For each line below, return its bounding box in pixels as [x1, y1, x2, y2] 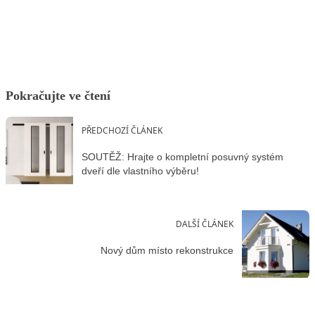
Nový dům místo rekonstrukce [101, 245, 233, 257]
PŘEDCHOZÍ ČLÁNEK [82, 124, 162, 137]
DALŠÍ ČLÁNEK [176, 218, 233, 231]
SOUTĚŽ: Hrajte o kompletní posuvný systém [82, 150, 283, 162]
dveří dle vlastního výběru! [82, 165, 199, 176]
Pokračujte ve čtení [6, 89, 110, 103]
